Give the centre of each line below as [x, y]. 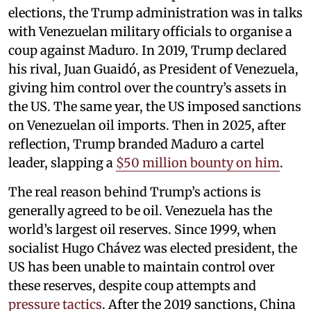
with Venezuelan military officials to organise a [150, 31]
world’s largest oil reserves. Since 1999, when [142, 229]
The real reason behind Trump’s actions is [135, 192]
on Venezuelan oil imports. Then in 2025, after [147, 125]
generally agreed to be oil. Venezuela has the [140, 210]
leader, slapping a [62, 162]
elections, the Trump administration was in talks [155, 12]
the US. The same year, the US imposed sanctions [155, 106]
